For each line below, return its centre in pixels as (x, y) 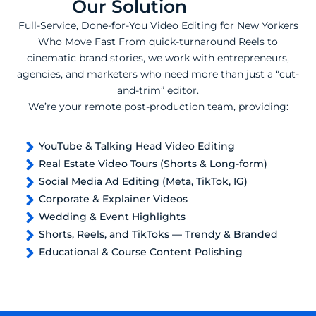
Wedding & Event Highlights (112, 217)
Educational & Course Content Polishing (141, 252)
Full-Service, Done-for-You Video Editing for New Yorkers (158, 26)
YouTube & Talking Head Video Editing (137, 146)
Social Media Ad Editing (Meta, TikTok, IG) (143, 182)
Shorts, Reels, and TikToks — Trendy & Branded (158, 235)
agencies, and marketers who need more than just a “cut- (158, 74)
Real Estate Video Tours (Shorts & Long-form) (153, 164)
